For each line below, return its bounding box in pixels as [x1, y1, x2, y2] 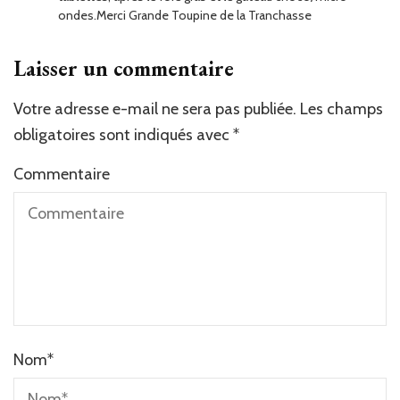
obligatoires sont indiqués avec [13, 124, 233, 145]
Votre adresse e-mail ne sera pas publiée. [13, 98, 296, 119]
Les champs [300, 98, 383, 119]
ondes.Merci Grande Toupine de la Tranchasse [58, 6, 312, 23]
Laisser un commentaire [13, 54, 234, 82]
